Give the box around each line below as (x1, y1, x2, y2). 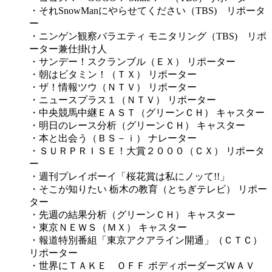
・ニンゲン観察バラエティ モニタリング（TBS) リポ (29, 30, 267, 41)
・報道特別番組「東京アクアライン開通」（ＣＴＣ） (29, 234, 262, 245)
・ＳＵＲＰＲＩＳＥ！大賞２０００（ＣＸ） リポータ (29, 145, 265, 156)
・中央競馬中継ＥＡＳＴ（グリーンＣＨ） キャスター (29, 107, 265, 118)
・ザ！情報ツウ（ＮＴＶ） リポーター (29, 81, 197, 92)
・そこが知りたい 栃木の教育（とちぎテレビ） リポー (29, 183, 267, 194)
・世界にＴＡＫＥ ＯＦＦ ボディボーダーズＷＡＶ (29, 260, 255, 271)
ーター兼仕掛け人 (29, 43, 107, 54)
